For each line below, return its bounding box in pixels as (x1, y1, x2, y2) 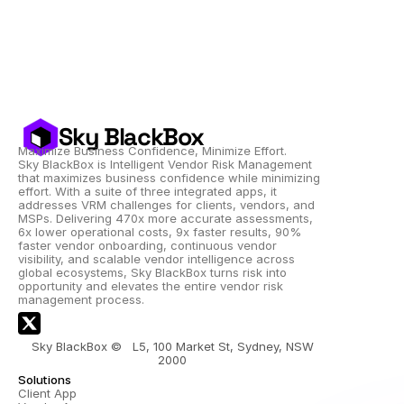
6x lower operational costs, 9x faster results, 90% (18, 225, 301, 239)
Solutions (18, 372, 71, 387)
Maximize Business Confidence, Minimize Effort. (18, 143, 287, 158)
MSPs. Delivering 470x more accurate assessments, (18, 211, 313, 225)
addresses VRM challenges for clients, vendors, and (18, 197, 315, 212)
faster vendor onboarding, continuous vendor (18, 238, 277, 252)
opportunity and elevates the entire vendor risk (18, 279, 283, 293)
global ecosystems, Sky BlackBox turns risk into (18, 265, 287, 280)
